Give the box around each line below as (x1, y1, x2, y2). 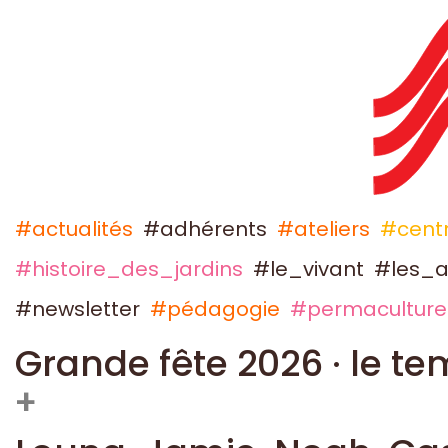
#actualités (15, 214, 133, 243)
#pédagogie (150, 294, 280, 323)
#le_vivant (253, 254, 364, 283)
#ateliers (277, 214, 370, 243)
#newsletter (15, 294, 140, 323)
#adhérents (143, 214, 267, 243)
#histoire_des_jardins (15, 254, 243, 283)
